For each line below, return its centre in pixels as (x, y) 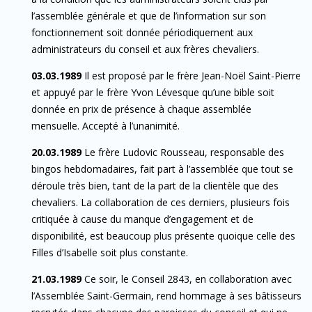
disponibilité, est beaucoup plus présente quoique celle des (163, 235)
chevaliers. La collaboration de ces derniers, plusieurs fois (161, 202)
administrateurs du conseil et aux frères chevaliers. (145, 49)
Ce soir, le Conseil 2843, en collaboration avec (187, 279)
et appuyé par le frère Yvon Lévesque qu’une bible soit (153, 92)
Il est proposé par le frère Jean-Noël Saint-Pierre (191, 75)
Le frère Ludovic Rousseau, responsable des (183, 152)
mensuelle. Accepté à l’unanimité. (106, 125)
